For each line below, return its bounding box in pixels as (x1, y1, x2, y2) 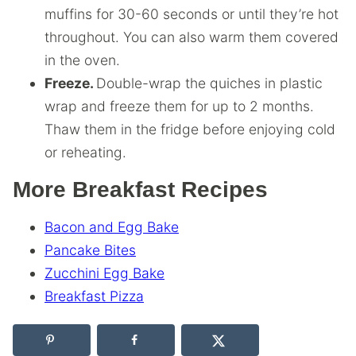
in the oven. (44, 51, 120, 68)
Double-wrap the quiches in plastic (96, 74, 323, 91)
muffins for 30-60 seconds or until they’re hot (44, 5, 339, 22)
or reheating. (44, 143, 126, 161)
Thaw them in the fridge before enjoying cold (44, 120, 335, 137)
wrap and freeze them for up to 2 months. (44, 97, 314, 114)
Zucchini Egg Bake (44, 264, 164, 281)
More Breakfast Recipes (13, 176, 268, 202)
